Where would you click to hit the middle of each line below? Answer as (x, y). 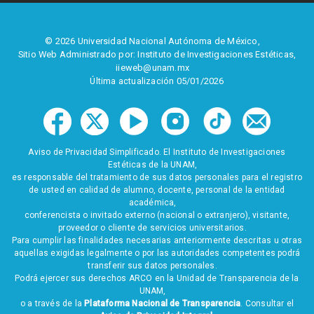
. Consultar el (267, 304)
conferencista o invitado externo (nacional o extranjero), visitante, (157, 216)
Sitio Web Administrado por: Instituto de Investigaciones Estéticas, (157, 55)
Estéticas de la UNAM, (157, 165)
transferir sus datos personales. (157, 266)
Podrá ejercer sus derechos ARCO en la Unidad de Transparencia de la (157, 279)
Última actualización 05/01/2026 (157, 81)
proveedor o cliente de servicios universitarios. (157, 228)
